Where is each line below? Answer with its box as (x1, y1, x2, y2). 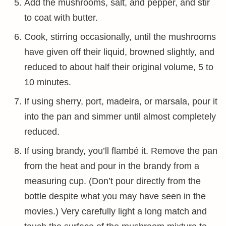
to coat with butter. (24, 13, 98, 23)
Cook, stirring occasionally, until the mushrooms (24, 32, 216, 42)
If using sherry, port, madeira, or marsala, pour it (24, 96, 217, 106)
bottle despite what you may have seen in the (24, 191, 206, 201)
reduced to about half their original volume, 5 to (24, 62, 213, 72)
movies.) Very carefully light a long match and (24, 206, 207, 216)
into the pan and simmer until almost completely (24, 111, 216, 122)
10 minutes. (24, 77, 71, 87)
